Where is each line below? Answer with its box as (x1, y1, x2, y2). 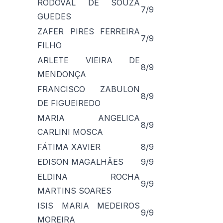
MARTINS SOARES (37, 185, 111, 196)
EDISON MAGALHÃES (37, 156, 123, 167)
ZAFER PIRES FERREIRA (37, 26, 140, 36)
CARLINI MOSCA (37, 126, 103, 137)
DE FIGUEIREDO (37, 98, 101, 108)
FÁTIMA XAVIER (37, 141, 101, 152)
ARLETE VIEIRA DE (37, 55, 140, 65)
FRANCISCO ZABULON (37, 84, 140, 94)
